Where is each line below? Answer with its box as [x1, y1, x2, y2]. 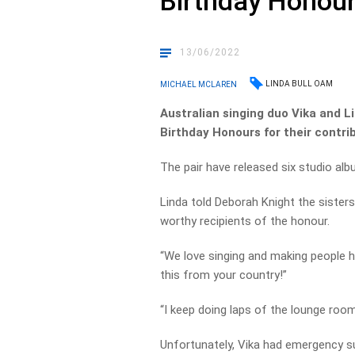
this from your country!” [160, 268, 288, 282]
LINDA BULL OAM [265, 79, 334, 88]
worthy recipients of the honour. [160, 214, 330, 228]
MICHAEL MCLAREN [160, 79, 238, 89]
